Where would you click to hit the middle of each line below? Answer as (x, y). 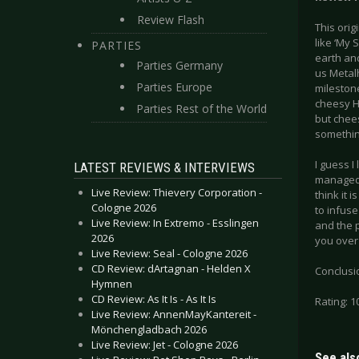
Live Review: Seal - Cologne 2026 (169, 253)
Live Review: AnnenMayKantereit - (174, 314)
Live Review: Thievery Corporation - (177, 192)
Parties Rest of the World (202, 109)
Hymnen (112, 284)
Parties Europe (174, 87)
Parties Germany (179, 65)
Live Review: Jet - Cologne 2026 (165, 345)
